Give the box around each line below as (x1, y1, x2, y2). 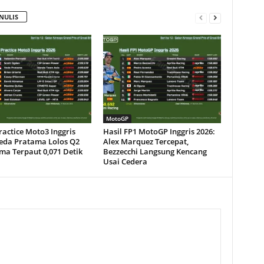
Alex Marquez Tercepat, (103, 136, 189, 147)
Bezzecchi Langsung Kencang (103, 146, 207, 157)
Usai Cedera (103, 156, 147, 167)
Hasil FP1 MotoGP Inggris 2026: (103, 126, 215, 137)
